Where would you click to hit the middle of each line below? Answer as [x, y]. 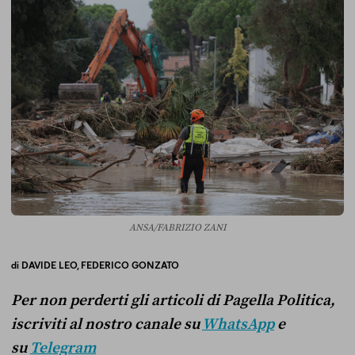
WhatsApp [238, 324]
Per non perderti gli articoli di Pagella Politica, [173, 301]
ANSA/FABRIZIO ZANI [177, 228]
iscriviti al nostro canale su [107, 324]
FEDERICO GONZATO [130, 265]
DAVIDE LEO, [51, 265]
